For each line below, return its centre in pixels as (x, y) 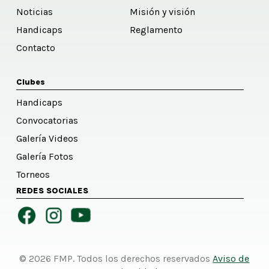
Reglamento (156, 30)
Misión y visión (163, 12)
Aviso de (231, 259)
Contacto (35, 48)
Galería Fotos (44, 157)
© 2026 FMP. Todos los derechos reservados (116, 259)
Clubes (30, 82)
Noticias (34, 12)
